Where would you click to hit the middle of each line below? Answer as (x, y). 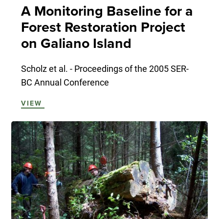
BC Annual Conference (65, 82)
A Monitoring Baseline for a (107, 11)
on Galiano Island (76, 44)
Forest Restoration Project (103, 28)
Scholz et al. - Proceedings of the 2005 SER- (105, 69)
